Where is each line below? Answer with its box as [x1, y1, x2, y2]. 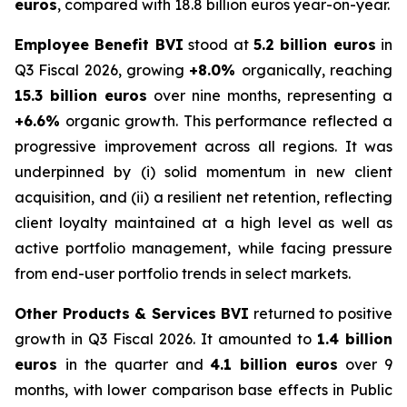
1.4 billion [317, 330, 392, 348]
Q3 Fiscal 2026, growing [15, 61, 190, 79]
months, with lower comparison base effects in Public [15, 381, 392, 399]
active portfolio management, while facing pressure [15, 239, 392, 257]
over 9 [338, 355, 393, 373]
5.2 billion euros [253, 35, 376, 54]
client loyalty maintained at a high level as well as [15, 213, 392, 232]
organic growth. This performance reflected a [60, 112, 392, 130]
